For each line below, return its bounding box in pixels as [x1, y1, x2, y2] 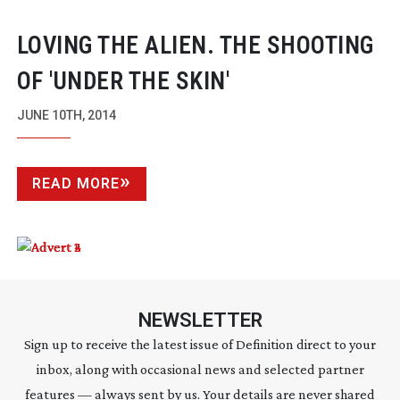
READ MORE [31, 174, 120, 192]
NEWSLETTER [137, 308, 262, 331]
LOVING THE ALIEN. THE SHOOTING [16, 30, 374, 60]
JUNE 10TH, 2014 [16, 107, 116, 122]
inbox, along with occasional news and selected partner [36, 361, 364, 377]
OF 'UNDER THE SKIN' [16, 66, 230, 96]
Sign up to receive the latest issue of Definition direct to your [24, 336, 376, 352]
